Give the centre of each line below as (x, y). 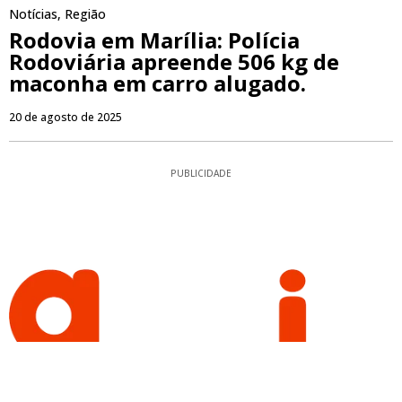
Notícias (33, 14)
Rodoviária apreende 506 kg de (174, 62)
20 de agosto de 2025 (66, 118)
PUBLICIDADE (201, 174)
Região (85, 14)
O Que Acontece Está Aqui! (201, 373)
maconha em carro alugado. (157, 83)
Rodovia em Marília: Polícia (154, 40)
